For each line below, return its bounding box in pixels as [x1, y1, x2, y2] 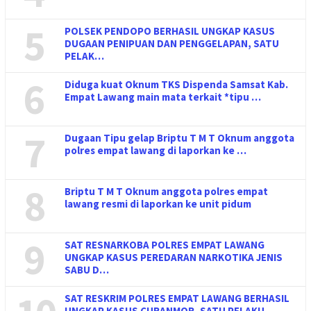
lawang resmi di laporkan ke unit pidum [65, 196, 251, 210]
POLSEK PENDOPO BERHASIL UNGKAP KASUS [65, 24, 275, 37]
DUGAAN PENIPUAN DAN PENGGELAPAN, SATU [65, 36, 279, 50]
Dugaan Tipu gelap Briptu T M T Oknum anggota [65, 131, 294, 144]
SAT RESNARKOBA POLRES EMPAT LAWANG [65, 237, 264, 251]
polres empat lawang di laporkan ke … [65, 143, 246, 157]
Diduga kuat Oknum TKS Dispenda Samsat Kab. [65, 77, 288, 91]
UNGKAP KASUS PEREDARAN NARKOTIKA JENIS [65, 250, 283, 264]
